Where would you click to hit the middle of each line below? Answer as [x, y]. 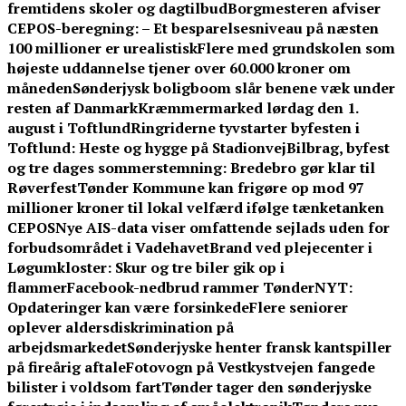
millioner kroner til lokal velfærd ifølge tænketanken [196, 208]
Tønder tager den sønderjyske [266, 387]
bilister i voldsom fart [84, 387]
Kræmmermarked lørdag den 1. [248, 108]
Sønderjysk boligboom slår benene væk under [234, 88]
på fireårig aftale [67, 367]
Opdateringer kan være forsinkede [128, 308]
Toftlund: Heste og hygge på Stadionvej [147, 148]
